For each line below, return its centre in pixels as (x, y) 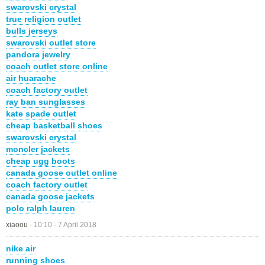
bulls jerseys (32, 30)
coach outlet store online (57, 66)
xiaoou (17, 224)
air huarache (31, 78)
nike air (21, 248)
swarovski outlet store (51, 42)
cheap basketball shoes (54, 125)
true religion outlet (43, 19)
